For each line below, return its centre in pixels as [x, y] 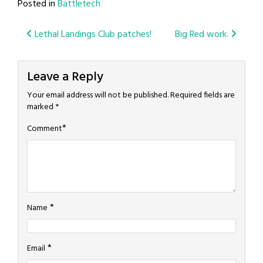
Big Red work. [203, 35]
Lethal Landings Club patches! [92, 35]
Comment [45, 129]
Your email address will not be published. [98, 96]
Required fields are [203, 96]
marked [41, 107]
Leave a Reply [65, 77]
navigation [68, 59]
